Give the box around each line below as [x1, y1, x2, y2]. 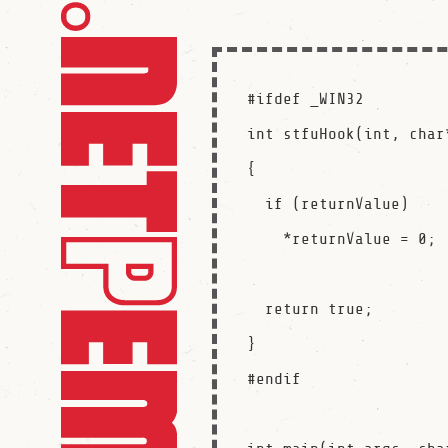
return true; [247, 300, 266, 318]
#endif [247, 370, 302, 388]
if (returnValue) [247, 195, 266, 213]
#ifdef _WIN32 [247, 90, 365, 108]
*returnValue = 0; [247, 230, 284, 248]
